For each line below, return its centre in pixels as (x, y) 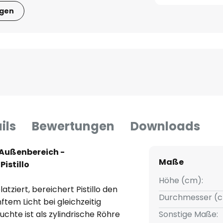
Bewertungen (73, 126)
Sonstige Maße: (188, 215)
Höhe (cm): (181, 181)
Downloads (165, 126)
